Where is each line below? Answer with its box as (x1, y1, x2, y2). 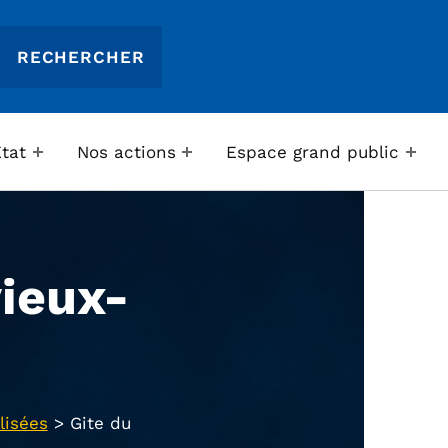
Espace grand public (226, 141, 400, 162)
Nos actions (76, 141, 176, 162)
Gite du (69, 413, 131, 434)
